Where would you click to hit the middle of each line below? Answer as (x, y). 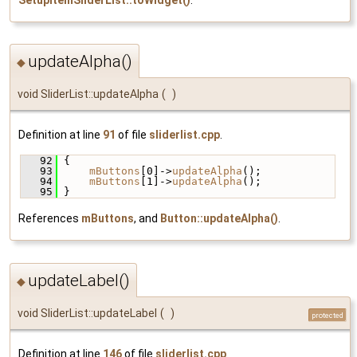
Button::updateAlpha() (219, 219)
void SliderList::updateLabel (87, 313)
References (50, 219)
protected (328, 315)
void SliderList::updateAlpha (88, 94)
